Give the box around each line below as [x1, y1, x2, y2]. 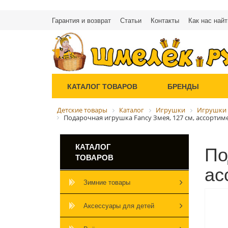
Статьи [120, 15, 141, 25]
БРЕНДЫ [167, 80, 199, 91]
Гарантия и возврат [52, 15, 111, 25]
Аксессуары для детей [83, 201, 154, 211]
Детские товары [57, 105, 107, 115]
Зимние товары [83, 177, 130, 187]
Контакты [151, 15, 179, 25]
